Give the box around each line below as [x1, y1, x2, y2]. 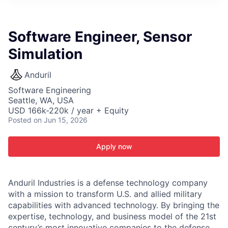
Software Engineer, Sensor [8, 28, 192, 45]
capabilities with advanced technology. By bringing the [8, 200, 219, 210]
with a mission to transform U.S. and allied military [8, 189, 202, 199]
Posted [8, 116, 32, 124]
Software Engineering [8, 85, 91, 95]
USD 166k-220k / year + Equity [8, 105, 129, 116]
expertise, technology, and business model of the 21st [8, 211, 216, 221]
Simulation [8, 45, 82, 63]
